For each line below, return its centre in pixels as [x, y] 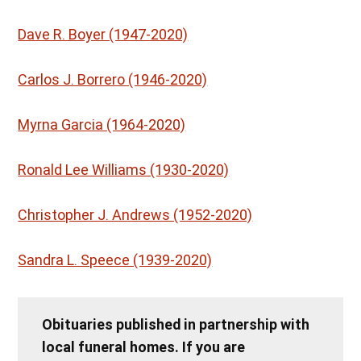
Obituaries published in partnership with [176, 325]
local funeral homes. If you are [144, 347]
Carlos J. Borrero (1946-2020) [113, 80]
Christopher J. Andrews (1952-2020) [135, 215]
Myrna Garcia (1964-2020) [102, 125]
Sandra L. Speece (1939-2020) [115, 260]
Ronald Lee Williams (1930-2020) [124, 170]
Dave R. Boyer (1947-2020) [103, 35]
